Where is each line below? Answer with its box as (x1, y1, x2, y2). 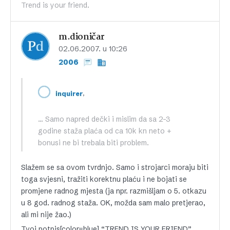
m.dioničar (59, 30, 105, 44)
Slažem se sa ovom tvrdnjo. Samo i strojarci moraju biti (21, 163, 208, 172)
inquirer (55, 89, 83, 98)
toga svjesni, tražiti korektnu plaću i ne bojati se (21, 175, 187, 184)
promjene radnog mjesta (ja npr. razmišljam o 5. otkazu (21, 186, 206, 196)
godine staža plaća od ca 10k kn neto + (38, 126, 171, 136)
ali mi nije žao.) (21, 210, 71, 219)
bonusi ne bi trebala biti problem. (38, 138, 149, 147)
